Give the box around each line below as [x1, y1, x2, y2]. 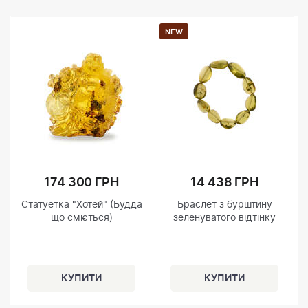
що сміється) [50, 213, 113, 223]
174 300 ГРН [44, 177, 119, 190]
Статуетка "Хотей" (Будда [21, 200, 142, 210]
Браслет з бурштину [177, 200, 272, 210]
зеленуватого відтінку [173, 213, 276, 223]
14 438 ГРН [190, 177, 258, 190]
